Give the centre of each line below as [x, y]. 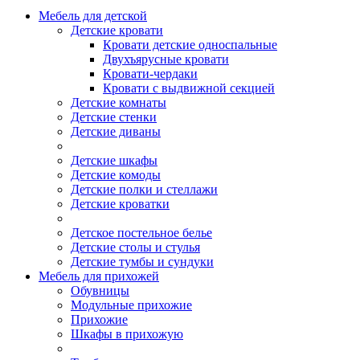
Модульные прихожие [131, 305]
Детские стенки [114, 117]
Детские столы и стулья [135, 247]
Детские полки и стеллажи [144, 189]
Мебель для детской [93, 16]
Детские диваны [116, 131]
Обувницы [100, 290]
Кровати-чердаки [150, 74]
